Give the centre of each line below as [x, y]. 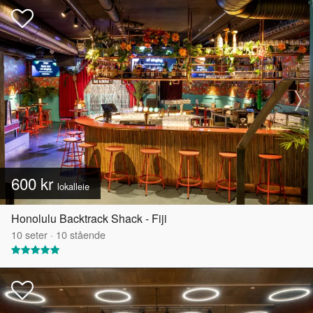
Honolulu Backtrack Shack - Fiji [89, 219]
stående [86, 235]
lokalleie [73, 187]
